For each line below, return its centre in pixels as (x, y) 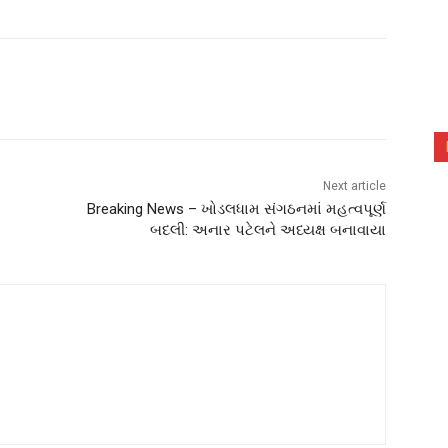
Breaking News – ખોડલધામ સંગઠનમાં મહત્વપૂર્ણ (236, 209)
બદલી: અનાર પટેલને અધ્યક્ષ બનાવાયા (267, 230)
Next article (354, 186)
